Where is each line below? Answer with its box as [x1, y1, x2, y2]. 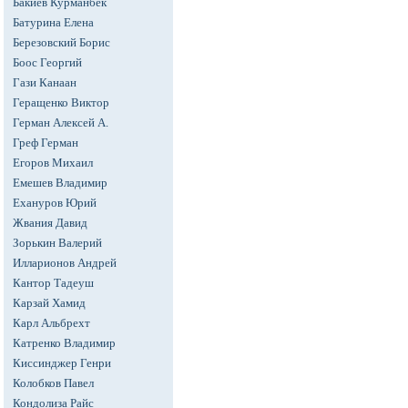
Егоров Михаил [13, 156, 93, 169]
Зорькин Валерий [13, 236, 102, 250]
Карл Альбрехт [13, 316, 90, 330]
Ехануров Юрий [13, 196, 97, 209]
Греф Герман [13, 136, 78, 149]
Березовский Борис [13, 36, 110, 49]
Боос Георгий [13, 56, 82, 69]
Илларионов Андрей [13, 256, 117, 270]
